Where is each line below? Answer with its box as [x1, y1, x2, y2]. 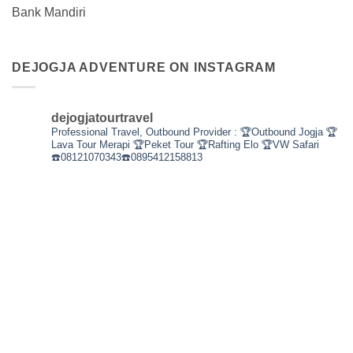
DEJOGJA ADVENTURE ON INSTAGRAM [12, 61, 276, 75]
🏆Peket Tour [130, 138, 194, 150]
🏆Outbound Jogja [237, 125, 326, 138]
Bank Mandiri [12, 6, 86, 20]
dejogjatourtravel [51, 110, 153, 124]
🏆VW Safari [258, 138, 319, 150]
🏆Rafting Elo [194, 138, 258, 150]
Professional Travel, [51, 125, 146, 138]
